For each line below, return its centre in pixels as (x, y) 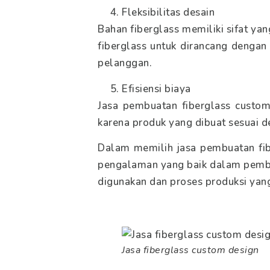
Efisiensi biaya (156, 89)
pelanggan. (125, 63)
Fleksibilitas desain (168, 13)
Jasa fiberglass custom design (190, 250)
